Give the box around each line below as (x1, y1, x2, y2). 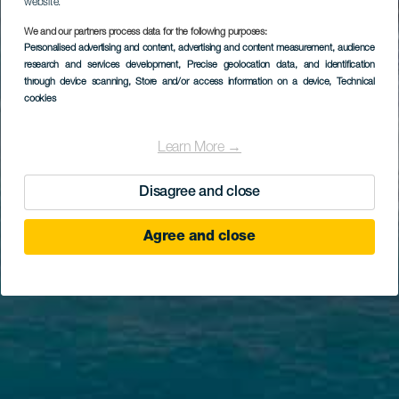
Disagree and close (139, 185, 260, 200)
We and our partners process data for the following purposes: (24, 28, 267, 37)
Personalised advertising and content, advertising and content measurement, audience (24, 44, 375, 53)
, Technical (329, 77, 375, 87)
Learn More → (157, 141, 242, 156)
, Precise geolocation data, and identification (178, 61, 375, 70)
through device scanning (24, 77, 128, 87)
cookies (24, 94, 56, 104)
